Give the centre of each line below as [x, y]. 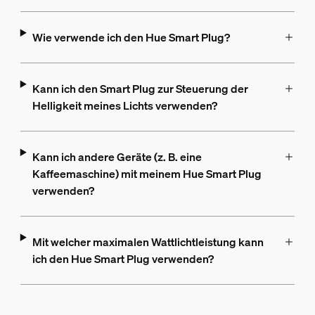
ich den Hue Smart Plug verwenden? [123, 259]
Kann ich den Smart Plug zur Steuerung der [140, 89]
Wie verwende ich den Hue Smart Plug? [131, 38]
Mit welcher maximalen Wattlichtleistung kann [148, 242]
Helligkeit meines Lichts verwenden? [124, 106]
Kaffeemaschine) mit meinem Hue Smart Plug [147, 174]
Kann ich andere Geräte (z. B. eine [117, 157]
